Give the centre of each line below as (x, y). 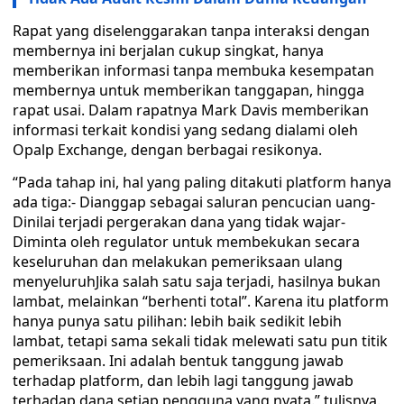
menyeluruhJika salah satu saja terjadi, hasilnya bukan (197, 281)
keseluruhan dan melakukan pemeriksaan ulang (178, 262)
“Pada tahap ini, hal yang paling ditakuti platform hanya (202, 182)
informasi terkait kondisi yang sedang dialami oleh (185, 130)
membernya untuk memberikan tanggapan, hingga (188, 90)
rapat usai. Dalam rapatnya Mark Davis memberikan (191, 110)
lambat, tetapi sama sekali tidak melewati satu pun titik (200, 341)
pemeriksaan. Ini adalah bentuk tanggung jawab (178, 361)
